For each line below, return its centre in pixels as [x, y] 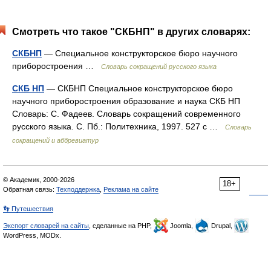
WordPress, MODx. [32, 235]
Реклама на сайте [131, 189]
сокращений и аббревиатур [55, 140]
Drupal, [222, 226]
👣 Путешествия [28, 209]
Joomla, [181, 226]
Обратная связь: [30, 189]
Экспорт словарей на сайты [46, 226]
